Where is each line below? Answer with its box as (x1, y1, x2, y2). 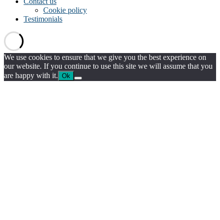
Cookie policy (43, 5, 87, 14)
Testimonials (24, 14, 62, 23)
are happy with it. (4, 71, 58, 80)
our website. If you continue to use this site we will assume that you (4, 61, 213, 70)
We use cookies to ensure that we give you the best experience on (4, 53, 206, 61)
